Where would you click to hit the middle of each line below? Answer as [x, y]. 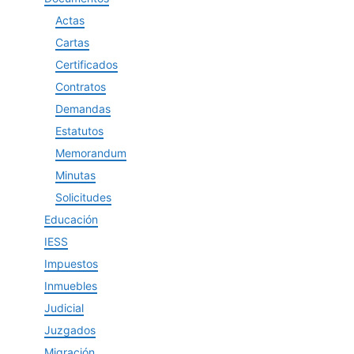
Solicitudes [83, 197]
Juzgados [70, 330]
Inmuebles [71, 286]
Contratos [81, 87]
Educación [71, 219]
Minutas [75, 175]
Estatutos [79, 131]
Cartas [72, 42]
